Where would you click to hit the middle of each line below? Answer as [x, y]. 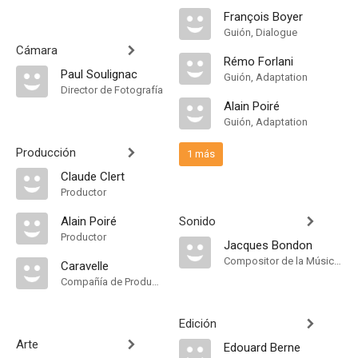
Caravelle [85, 266]
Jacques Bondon [268, 245]
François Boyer [263, 17]
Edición [198, 324]
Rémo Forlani [259, 62]
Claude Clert [93, 177]
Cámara [37, 50]
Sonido [197, 221]
